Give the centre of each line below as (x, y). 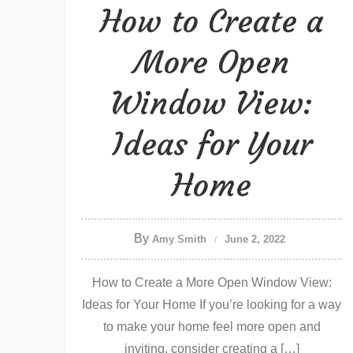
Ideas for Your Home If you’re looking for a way (212, 305)
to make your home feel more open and (212, 327)
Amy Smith (179, 239)
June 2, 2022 (255, 239)
